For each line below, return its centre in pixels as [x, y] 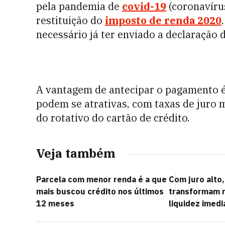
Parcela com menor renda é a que [101, 179]
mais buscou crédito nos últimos [100, 191]
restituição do [71, 20]
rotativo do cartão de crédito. [120, 118]
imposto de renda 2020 [163, 20]
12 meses [55, 203]
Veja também [76, 153]
